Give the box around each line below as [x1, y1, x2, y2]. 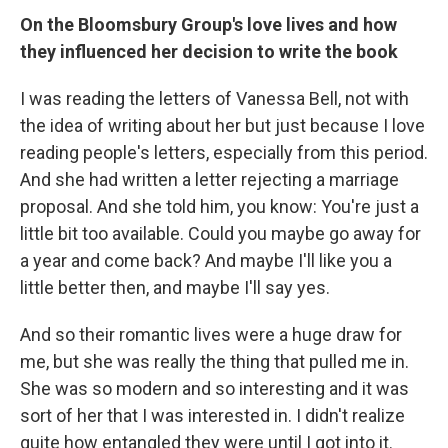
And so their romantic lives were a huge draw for [20, 324, 402, 345]
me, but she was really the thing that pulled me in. [20, 351, 409, 372]
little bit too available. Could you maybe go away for [20, 223, 421, 244]
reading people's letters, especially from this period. [20, 142, 428, 163]
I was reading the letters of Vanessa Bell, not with [20, 88, 409, 109]
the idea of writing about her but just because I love [20, 115, 425, 136]
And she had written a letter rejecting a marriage [20, 169, 399, 190]
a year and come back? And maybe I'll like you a [20, 250, 392, 271]
